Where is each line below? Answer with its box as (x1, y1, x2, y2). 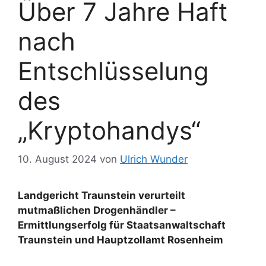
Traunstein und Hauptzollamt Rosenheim (18, 234, 223, 246)
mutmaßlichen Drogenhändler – (18, 204, 176, 217)
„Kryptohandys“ (18, 115, 201, 145)
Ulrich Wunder (120, 153, 188, 166)
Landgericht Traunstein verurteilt (18, 189, 185, 202)
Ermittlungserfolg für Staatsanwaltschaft (18, 219, 226, 232)
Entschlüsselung (18, 55, 209, 86)
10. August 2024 (18, 153, 97, 166)
